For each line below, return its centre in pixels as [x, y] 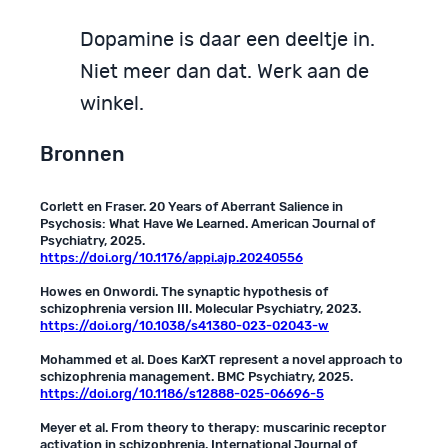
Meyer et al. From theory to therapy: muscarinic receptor [213, 428]
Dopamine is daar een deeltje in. [227, 40]
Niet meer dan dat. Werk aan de [224, 72]
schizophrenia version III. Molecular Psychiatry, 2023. [200, 309]
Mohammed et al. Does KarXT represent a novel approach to [221, 360]
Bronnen [82, 154]
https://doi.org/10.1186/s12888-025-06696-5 [182, 394]
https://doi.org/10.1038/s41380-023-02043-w [184, 326]
